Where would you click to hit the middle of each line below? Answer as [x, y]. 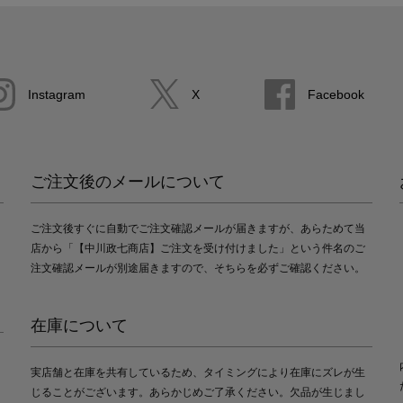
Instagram [57, 94]
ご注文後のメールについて [128, 181]
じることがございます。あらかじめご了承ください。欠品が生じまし [198, 392]
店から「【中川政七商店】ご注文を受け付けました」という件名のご [198, 248]
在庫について [79, 325]
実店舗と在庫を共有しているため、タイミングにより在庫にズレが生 [198, 372]
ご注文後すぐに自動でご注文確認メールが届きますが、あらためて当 [198, 228]
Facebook [336, 94]
